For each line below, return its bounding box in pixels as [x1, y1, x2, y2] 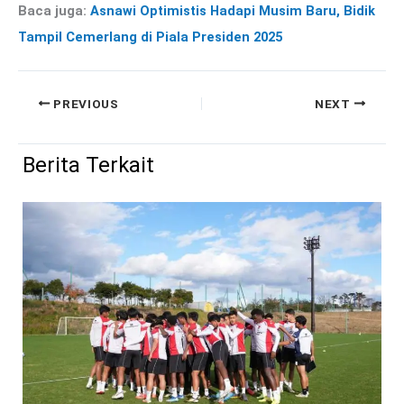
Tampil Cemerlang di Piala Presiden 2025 [18, 28, 282, 45]
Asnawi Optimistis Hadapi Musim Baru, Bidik [90, 2, 375, 19]
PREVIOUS [50, 96, 119, 111]
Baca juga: [18, 2, 90, 19]
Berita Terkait [23, 151, 154, 178]
